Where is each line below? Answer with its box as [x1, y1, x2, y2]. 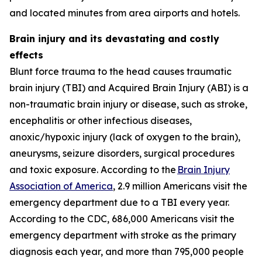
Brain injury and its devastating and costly [9, 32, 219, 44]
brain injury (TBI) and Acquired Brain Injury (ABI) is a [9, 81, 249, 94]
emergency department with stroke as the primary [9, 229, 236, 241]
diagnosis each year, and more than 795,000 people [9, 245, 244, 257]
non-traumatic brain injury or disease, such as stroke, [9, 98, 247, 110]
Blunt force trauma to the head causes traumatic [9, 65, 232, 77]
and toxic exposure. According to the [9, 163, 177, 175]
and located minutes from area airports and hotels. [9, 6, 242, 19]
